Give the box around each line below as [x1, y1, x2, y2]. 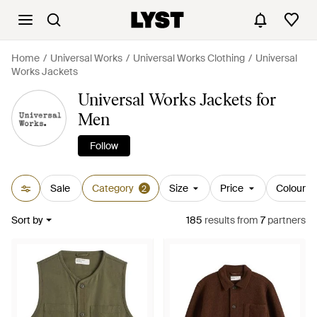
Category [91, 182, 134, 195]
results [202, 214, 235, 226]
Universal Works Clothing [133, 52, 245, 64]
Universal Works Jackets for [77, 89, 277, 110]
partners [265, 214, 306, 226]
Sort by [11, 214, 43, 226]
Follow [89, 139, 118, 152]
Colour [275, 182, 306, 195]
